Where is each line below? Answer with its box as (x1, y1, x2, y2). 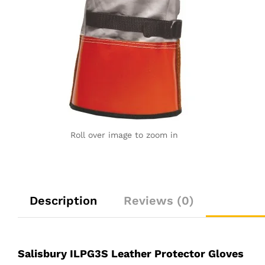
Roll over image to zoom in (70, 130, 178, 140)
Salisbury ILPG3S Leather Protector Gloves (18, 247, 244, 260)
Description (30, 193, 97, 208)
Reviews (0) (124, 193, 194, 208)
